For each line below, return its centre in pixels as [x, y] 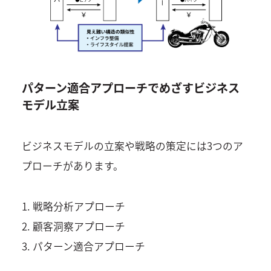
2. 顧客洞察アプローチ [73, 226]
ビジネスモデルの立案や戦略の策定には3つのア [132, 146]
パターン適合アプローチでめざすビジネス [130, 88]
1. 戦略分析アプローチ [73, 206]
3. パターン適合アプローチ [83, 246]
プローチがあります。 [72, 166]
